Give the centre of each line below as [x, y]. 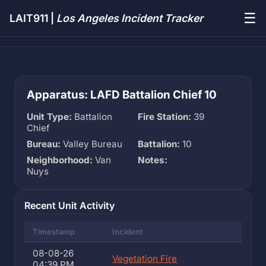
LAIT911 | [33, 18]
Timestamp [54, 232]
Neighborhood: [60, 160]
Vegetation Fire [145, 259]
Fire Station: [164, 117]
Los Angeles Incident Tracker [130, 18]
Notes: [153, 160]
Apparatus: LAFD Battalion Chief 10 [122, 95]
